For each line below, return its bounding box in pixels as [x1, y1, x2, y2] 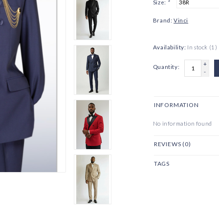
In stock [187, 44, 209, 51]
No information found [153, 120, 212, 127]
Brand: [153, 17, 173, 24]
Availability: [153, 44, 186, 51]
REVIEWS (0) [153, 140, 191, 148]
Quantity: [153, 64, 180, 70]
